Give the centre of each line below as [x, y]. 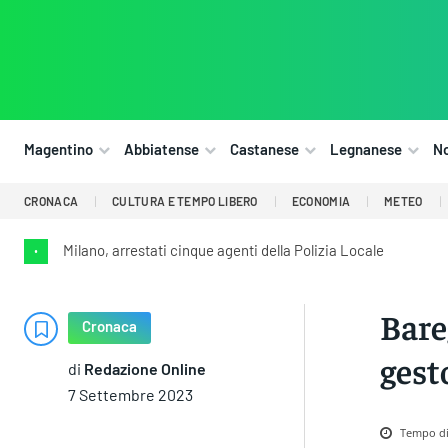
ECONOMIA [321, 201]
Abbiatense [161, 149]
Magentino [58, 149]
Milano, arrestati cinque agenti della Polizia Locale [223, 250]
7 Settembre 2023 [130, 395]
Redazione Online [145, 369]
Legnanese [366, 149]
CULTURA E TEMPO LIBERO [185, 201]
